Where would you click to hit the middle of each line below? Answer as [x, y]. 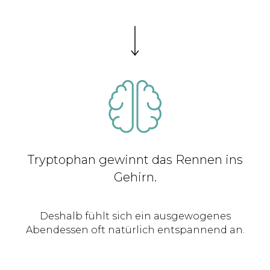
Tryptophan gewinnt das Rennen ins [135, 160]
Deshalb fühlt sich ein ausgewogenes [135, 216]
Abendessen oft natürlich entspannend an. [135, 230]
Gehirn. [135, 177]
